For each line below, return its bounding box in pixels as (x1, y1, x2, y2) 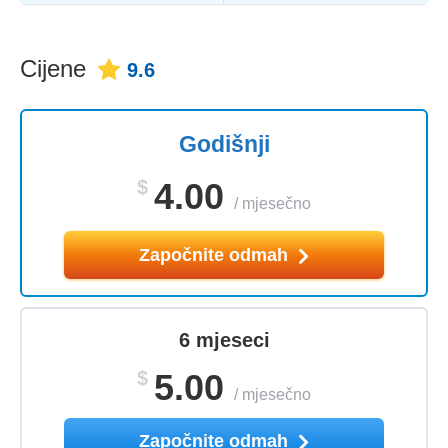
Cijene (20, 55, 86, 83)
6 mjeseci (178, 329, 270, 352)
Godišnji (178, 131, 270, 158)
